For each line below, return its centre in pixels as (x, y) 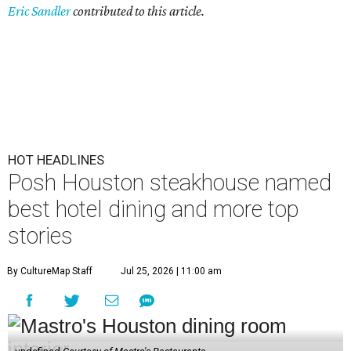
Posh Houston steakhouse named (170, 183)
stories (40, 236)
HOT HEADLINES (56, 160)
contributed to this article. (138, 11)
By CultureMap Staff (50, 271)
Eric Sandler (39, 11)
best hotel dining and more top (154, 210)
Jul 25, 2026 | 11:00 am (171, 271)
